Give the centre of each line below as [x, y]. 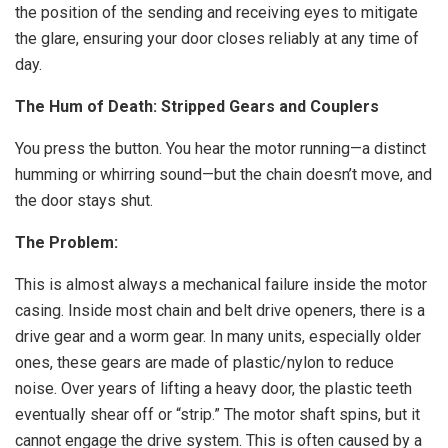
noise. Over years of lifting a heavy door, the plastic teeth [213, 388]
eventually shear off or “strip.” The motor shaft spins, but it [217, 414]
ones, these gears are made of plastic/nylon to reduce [204, 362]
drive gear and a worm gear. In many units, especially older [218, 336]
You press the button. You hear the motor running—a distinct [220, 148]
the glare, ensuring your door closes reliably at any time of [217, 38]
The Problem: [66, 242]
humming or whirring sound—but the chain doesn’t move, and [223, 174]
